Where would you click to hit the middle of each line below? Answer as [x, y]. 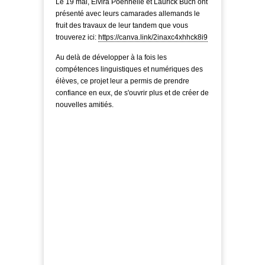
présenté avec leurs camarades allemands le [128, 13]
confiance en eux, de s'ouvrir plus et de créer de [132, 93]
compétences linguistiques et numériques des [129, 70]
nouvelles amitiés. [85, 105]
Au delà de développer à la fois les [111, 58]
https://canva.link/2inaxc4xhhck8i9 [153, 37]
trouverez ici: [77, 37]
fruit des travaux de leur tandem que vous [122, 25]
